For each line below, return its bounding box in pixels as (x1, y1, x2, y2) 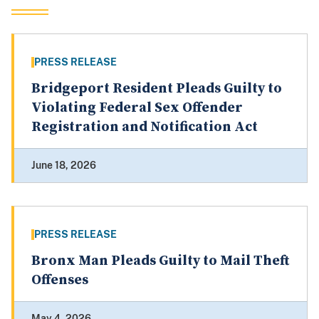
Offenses (31, 271, 88, 290)
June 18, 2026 (31, 159, 96, 172)
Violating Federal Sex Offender (31, 99, 243, 117)
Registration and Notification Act (31, 118, 258, 137)
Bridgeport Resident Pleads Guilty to (31, 80, 282, 98)
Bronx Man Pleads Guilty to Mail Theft (31, 252, 289, 271)
